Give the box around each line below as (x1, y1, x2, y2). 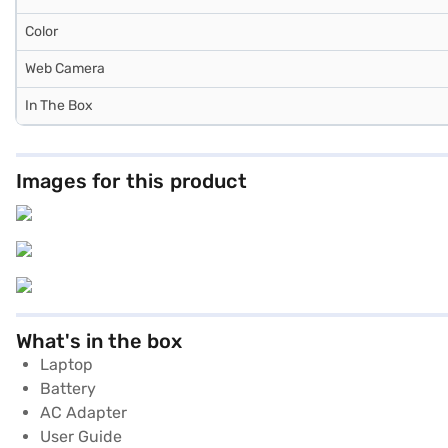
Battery (40, 378, 96, 398)
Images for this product (16, 168, 247, 193)
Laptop (40, 354, 93, 374)
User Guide (40, 426, 122, 446)
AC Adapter (40, 402, 127, 422)
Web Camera (25, 59, 105, 77)
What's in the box (16, 328, 182, 353)
